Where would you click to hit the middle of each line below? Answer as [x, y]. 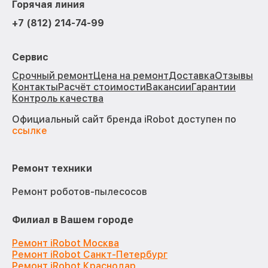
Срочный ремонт [53, 75]
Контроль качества [58, 98]
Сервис [30, 57]
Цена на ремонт [131, 75]
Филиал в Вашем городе [73, 220]
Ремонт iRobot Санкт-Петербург [90, 254]
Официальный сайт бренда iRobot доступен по [124, 119]
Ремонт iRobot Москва [66, 243]
